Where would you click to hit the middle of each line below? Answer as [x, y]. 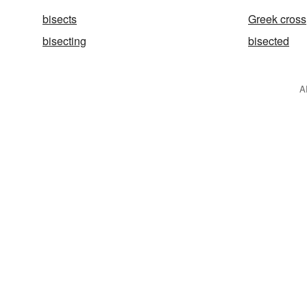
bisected [269, 41]
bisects [60, 19]
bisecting [64, 41]
